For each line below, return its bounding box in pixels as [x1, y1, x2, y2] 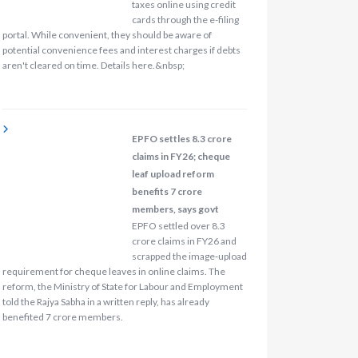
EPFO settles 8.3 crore [131, 133, 232, 145]
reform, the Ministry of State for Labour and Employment [2, 280, 243, 293]
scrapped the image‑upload [131, 250, 247, 263]
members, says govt [131, 203, 219, 216]
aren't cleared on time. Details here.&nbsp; [2, 58, 185, 71]
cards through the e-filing [131, 13, 239, 26]
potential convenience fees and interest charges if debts [2, 43, 241, 56]
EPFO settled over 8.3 [131, 220, 225, 233]
